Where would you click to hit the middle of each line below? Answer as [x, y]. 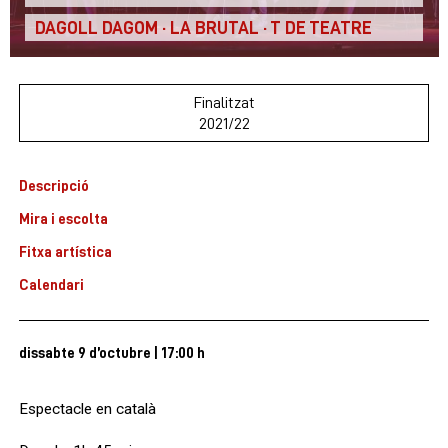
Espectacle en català [87, 409]
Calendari [51, 284]
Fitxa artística [65, 251]
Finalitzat [224, 102]
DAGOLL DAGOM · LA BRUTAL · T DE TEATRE [203, 28]
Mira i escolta [63, 218]
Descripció [54, 185]
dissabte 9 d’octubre [85, 352]
